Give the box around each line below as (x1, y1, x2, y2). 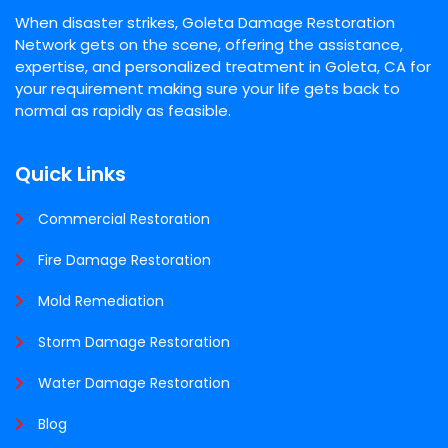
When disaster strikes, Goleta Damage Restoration (15, 12, 395, 34)
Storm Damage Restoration (38, 332, 230, 353)
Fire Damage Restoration (38, 250, 211, 271)
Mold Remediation (38, 291, 164, 312)
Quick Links (15, 160, 126, 189)
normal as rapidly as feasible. (15, 100, 231, 122)
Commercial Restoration (38, 209, 210, 230)
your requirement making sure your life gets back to (15, 78, 400, 100)
